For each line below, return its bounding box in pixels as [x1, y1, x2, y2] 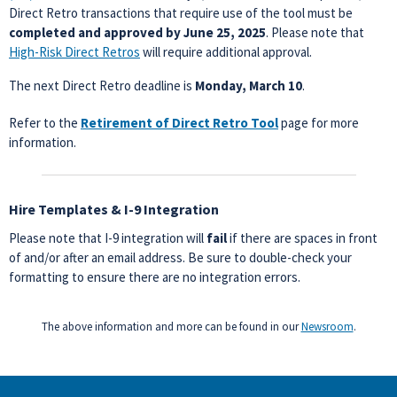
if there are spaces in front [230, 230, 378, 246]
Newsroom [300, 319, 354, 334]
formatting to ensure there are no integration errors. [9, 269, 300, 285]
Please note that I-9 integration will [9, 230, 206, 246]
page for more [281, 114, 359, 131]
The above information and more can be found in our [41, 319, 301, 334]
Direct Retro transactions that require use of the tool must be [9, 4, 353, 21]
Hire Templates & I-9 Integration [9, 200, 219, 218]
